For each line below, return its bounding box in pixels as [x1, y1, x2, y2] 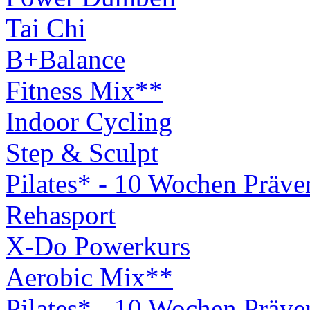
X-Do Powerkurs [6, 231, 190, 261]
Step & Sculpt [6, 138, 158, 167]
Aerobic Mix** [6, 262, 173, 292]
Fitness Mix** [6, 75, 163, 105]
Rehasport [6, 200, 116, 230]
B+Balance [6, 44, 125, 74]
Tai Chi [6, 13, 86, 43]
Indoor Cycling [6, 107, 172, 136]
